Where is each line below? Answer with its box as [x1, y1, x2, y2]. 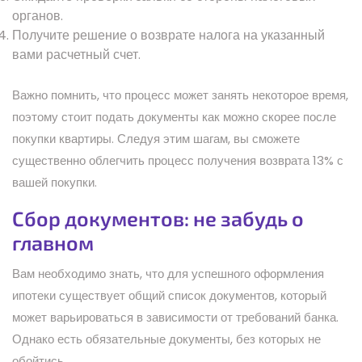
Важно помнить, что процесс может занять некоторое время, [12, 86, 348, 103]
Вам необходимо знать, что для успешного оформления [12, 264, 324, 282]
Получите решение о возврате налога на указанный [12, 25, 325, 44]
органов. [12, 6, 63, 25]
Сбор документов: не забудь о [12, 205, 304, 230]
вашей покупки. [12, 173, 97, 191]
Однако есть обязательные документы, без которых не [12, 330, 321, 347]
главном [12, 229, 94, 255]
